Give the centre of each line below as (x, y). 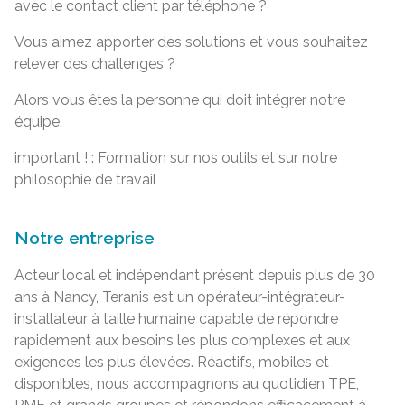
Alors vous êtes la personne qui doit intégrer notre (179, 99)
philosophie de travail (85, 179)
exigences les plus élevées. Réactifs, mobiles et (171, 363)
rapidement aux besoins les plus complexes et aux (182, 341)
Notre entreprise (84, 238)
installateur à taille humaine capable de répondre (176, 319)
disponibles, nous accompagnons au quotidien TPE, (186, 384)
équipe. (38, 121)
